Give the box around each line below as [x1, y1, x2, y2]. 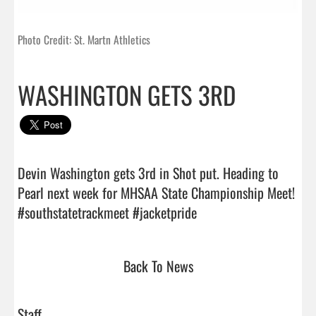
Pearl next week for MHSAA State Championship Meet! [18, 181, 295, 203]
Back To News [123, 255, 193, 276]
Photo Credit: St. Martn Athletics [18, 30, 150, 48]
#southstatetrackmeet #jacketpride [197, 201, 310, 223]
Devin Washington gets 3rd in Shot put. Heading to [18, 162, 279, 183]
